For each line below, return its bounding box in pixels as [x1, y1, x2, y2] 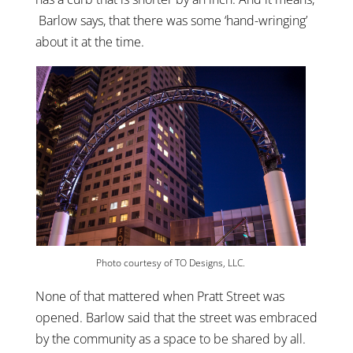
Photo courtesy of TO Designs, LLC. [96, 256, 246, 270]
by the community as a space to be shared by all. [35, 330, 306, 348]
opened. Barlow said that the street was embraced [35, 309, 318, 327]
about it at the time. [35, 33, 144, 50]
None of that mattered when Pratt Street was [35, 288, 284, 306]
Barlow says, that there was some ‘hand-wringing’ [35, 12, 307, 29]
